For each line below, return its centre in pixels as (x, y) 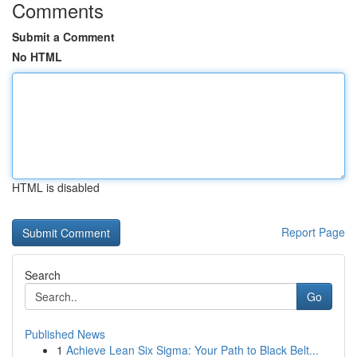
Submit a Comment (63, 37)
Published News (65, 334)
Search (43, 275)
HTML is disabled (56, 187)
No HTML (37, 57)
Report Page (313, 232)
